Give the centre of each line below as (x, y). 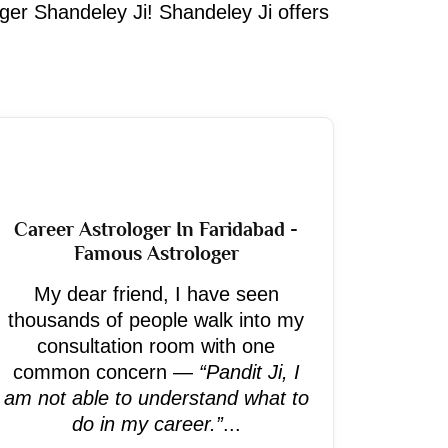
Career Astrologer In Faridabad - (156, 229)
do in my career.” (147, 424)
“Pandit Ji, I (249, 372)
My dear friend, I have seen (156, 294)
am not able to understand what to (156, 398)
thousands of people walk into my (156, 320)
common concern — (105, 372)
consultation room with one (156, 346)
